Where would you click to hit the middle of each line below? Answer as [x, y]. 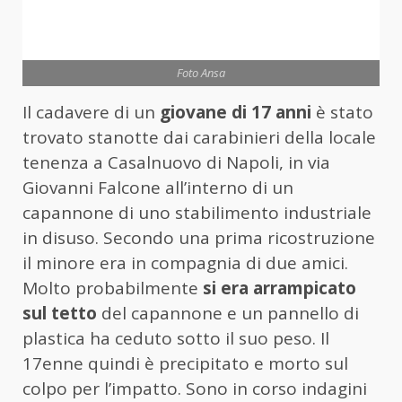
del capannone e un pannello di [230, 313]
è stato [342, 112]
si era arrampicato [280, 288]
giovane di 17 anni [236, 112]
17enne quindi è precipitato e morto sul [185, 363]
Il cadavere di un [91, 112]
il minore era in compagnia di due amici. [185, 262]
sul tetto [62, 313]
